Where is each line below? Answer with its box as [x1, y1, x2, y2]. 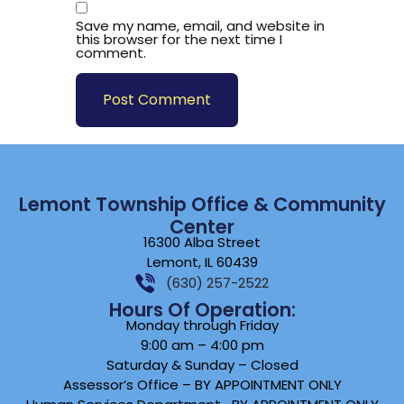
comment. [76, 43, 146, 63]
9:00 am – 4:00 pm [140, 335, 264, 354]
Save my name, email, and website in [76, 16, 325, 36]
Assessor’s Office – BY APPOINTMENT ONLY [62, 374, 342, 394]
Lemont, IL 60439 [146, 252, 258, 271]
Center [170, 213, 234, 240]
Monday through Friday [125, 315, 279, 335]
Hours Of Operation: [108, 296, 296, 323]
